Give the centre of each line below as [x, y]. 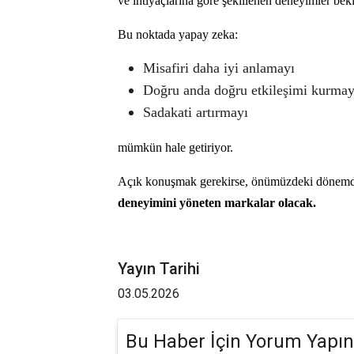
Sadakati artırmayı [196, 112]
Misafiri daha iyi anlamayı [219, 68]
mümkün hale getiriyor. [175, 147]
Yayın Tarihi [159, 268]
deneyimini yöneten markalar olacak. [217, 202]
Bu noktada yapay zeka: [178, 34]
